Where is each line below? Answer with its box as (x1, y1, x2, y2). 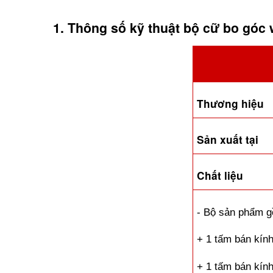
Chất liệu (197, 168, 244, 183)
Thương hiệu (197, 96, 264, 112)
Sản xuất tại (197, 132, 259, 147)
